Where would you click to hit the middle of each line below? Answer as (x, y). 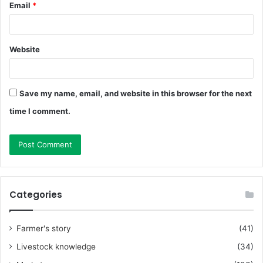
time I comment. (40, 111)
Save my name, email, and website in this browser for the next (136, 94)
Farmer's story (44, 229)
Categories (36, 195)
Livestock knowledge (56, 247)
